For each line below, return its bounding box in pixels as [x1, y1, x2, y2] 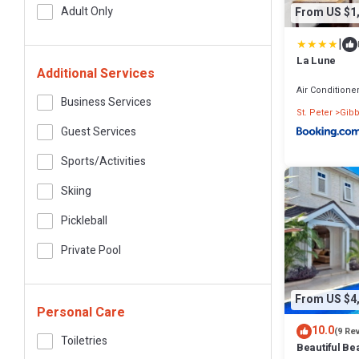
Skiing [61, 183, 91, 200]
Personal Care [37, 303, 125, 322]
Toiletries [61, 333, 107, 349]
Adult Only [61, 3, 113, 20]
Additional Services [37, 64, 155, 83]
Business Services [61, 94, 151, 111]
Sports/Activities [61, 153, 146, 170]
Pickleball [61, 212, 107, 229]
